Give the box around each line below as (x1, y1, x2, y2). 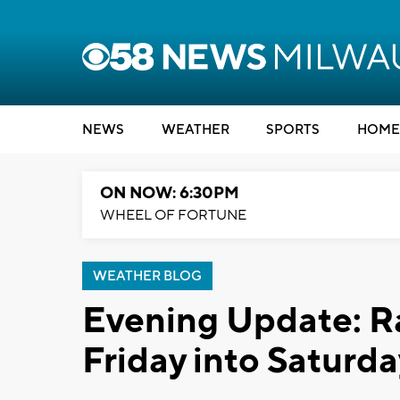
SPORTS (266, 121, 320, 138)
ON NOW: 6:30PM (100, 183, 239, 204)
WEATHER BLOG (93, 268, 202, 285)
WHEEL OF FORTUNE (100, 206, 246, 224)
